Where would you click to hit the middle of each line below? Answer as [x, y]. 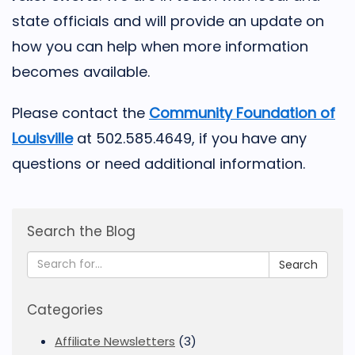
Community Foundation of [242, 113]
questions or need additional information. [158, 163]
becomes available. [81, 71]
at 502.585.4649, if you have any [190, 138]
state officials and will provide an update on [168, 21]
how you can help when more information [160, 46]
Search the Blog [81, 231]
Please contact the [80, 113]
